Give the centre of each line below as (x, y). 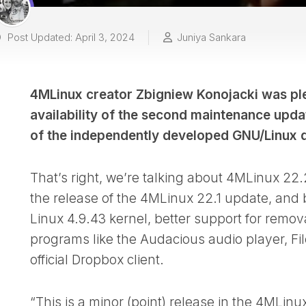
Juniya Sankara (211, 37)
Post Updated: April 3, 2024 (70, 37)
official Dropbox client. (97, 260)
